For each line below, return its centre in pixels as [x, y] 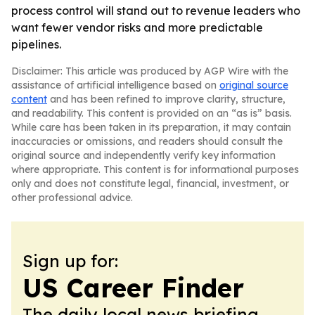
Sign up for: [70, 261]
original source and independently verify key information [143, 155]
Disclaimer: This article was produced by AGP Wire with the [150, 71]
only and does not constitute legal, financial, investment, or [150, 184]
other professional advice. [72, 198]
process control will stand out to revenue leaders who [156, 11]
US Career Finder [133, 288]
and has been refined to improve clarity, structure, [166, 99]
